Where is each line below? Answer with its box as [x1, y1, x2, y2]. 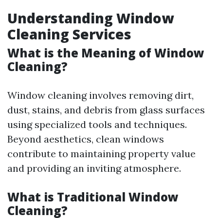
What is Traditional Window [7, 189, 179, 205]
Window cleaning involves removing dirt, [7, 89, 194, 101]
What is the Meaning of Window [7, 45, 204, 61]
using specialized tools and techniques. [7, 118, 187, 130]
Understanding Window [7, 9, 174, 27]
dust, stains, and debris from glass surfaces [7, 104, 205, 116]
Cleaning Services [7, 25, 131, 43]
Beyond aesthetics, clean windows [7, 133, 164, 145]
